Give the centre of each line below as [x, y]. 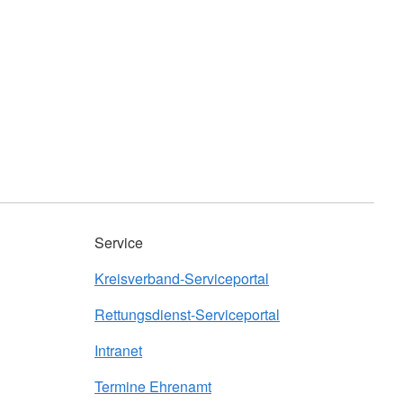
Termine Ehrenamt [153, 386]
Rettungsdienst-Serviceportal [187, 314]
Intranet [118, 350]
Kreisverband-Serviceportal [182, 278]
